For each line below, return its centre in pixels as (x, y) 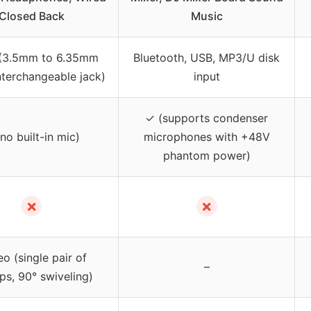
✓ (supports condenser (207, 118)
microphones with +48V (207, 137)
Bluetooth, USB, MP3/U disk (207, 58)
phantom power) (207, 156)
